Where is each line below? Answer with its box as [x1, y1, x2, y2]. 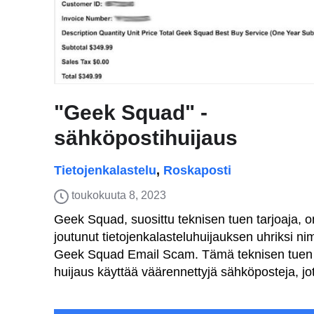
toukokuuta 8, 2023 [71, 189, 166, 201]
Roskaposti [163, 163, 231, 177]
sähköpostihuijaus [54, 126, 238, 149]
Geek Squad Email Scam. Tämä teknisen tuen [54, 247, 313, 261]
